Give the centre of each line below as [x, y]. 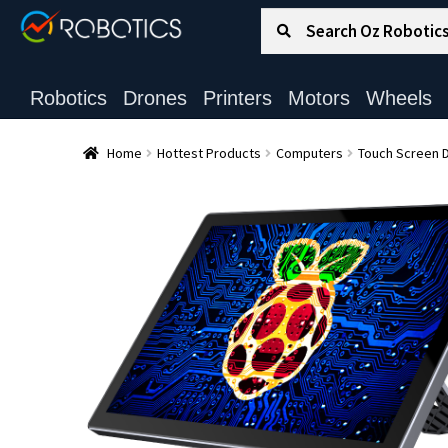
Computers [309, 152]
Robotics [68, 98]
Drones [154, 98]
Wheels [398, 98]
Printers [237, 98]
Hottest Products [208, 152]
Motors [318, 98]
